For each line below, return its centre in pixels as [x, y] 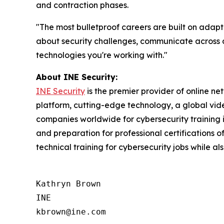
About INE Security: [77, 77]
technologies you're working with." [102, 55]
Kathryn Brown [68, 184]
